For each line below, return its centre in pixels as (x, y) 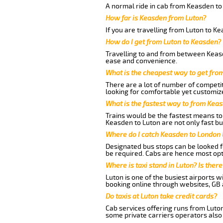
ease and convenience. (141, 61)
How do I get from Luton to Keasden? (163, 42)
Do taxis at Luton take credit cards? (161, 196)
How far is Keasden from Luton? (156, 18)
